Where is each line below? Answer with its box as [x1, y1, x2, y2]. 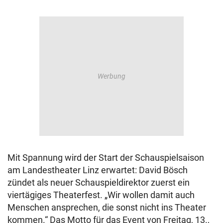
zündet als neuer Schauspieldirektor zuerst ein [7, 177, 190, 188]
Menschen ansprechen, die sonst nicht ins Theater [7, 202, 206, 213]
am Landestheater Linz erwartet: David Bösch [7, 165, 188, 176]
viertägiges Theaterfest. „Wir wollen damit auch [7, 190, 195, 201]
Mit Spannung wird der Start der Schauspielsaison [7, 152, 204, 163]
